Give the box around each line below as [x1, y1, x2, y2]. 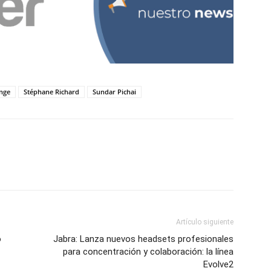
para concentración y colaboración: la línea [63, 246, 233, 258]
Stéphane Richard [24, 87, 79, 97]
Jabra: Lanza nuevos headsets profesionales [53, 233, 233, 245]
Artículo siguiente [176, 218, 233, 227]
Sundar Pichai [93, 87, 136, 97]
